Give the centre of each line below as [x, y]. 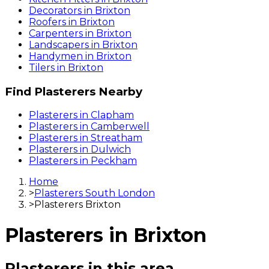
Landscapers [59, 44]
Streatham [116, 138]
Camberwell [120, 127]
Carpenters [56, 33]
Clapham [112, 115]
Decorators [55, 10]
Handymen [56, 56]
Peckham [114, 161]
